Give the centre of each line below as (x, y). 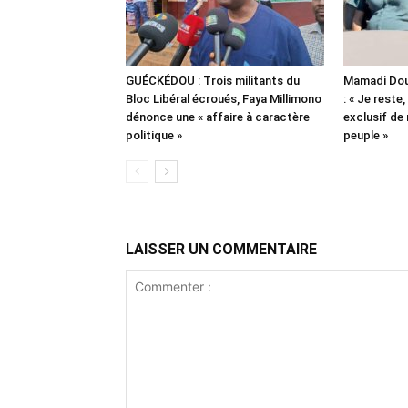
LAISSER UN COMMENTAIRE (221, 250)
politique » (154, 136)
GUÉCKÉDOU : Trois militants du (213, 81)
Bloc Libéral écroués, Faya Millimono (224, 99)
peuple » (366, 136)
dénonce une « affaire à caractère (218, 117)
